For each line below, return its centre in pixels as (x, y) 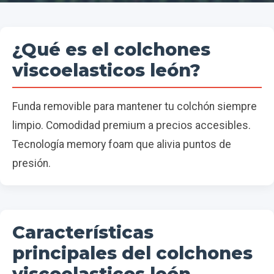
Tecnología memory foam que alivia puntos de (122, 145)
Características (83, 232)
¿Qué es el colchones (111, 50)
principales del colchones (132, 253)
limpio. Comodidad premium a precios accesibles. (131, 126)
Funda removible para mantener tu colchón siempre (135, 107)
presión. (31, 164)
